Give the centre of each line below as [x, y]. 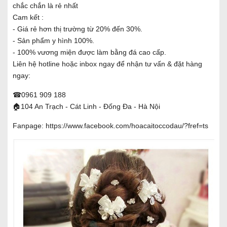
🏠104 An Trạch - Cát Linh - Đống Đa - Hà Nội [86, 106]
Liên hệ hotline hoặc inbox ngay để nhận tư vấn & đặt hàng [107, 64]
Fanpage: [29, 125]
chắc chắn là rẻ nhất [46, 5]
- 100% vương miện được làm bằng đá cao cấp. [90, 52]
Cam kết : [28, 17]
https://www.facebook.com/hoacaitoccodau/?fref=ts [127, 125]
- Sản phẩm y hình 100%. [54, 40]
